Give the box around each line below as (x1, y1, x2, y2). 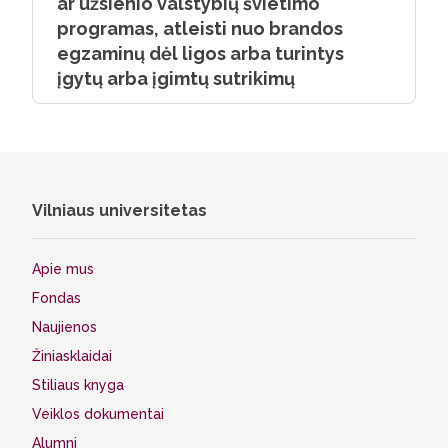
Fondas (32, 290, 81, 306)
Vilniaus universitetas (32, 201, 207, 220)
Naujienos (32, 319, 97, 335)
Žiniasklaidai (32, 348, 112, 364)
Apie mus (32, 261, 94, 277)
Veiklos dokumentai (32, 406, 164, 422)
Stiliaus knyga (32, 377, 124, 393)
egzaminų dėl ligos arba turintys (57, 43, 344, 64)
